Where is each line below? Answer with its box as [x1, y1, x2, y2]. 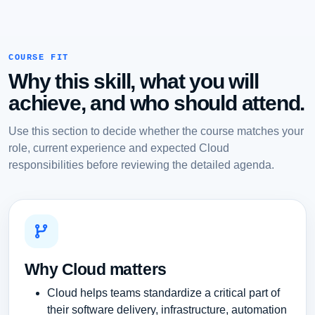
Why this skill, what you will [8, 69, 259, 93]
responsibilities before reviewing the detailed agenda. [8, 157, 274, 171]
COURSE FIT [8, 53, 69, 63]
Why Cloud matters [24, 260, 167, 279]
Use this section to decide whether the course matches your [8, 124, 304, 137]
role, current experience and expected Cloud [8, 141, 229, 154]
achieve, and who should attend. [8, 91, 305, 115]
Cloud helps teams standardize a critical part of [46, 287, 280, 300]
